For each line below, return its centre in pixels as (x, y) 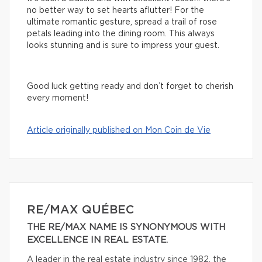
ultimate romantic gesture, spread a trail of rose (122, 23)
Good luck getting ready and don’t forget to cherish (130, 87)
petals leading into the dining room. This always (121, 34)
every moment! (58, 99)
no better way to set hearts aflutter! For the (116, 11)
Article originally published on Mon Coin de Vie (119, 131)
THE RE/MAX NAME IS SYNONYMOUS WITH (126, 227)
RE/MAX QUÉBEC (80, 210)
